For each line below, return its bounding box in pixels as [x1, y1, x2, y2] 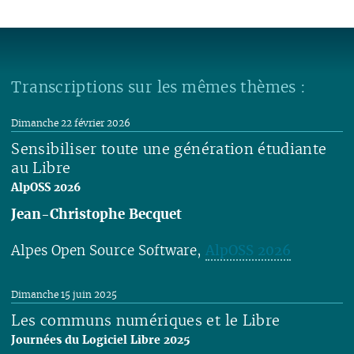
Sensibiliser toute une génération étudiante [11, 139, 327, 158]
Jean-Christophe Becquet [11, 204, 183, 223]
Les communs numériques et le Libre [11, 311, 281, 330]
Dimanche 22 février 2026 [11, 116, 131, 129]
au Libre [11, 158, 71, 177]
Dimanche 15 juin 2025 [11, 288, 118, 301]
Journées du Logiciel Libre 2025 [11, 332, 191, 348]
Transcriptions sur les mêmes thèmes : [11, 76, 307, 97]
